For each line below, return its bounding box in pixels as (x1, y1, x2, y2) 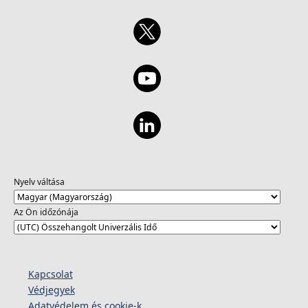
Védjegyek (27, 283, 75, 296)
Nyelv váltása (13, 176, 65, 188)
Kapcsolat (27, 267, 73, 280)
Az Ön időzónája (13, 206, 78, 219)
